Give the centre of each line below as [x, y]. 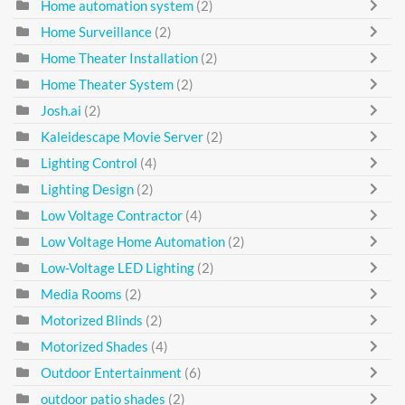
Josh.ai [61, 111]
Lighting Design [87, 189]
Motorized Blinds [92, 320]
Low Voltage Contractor [113, 216]
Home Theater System [107, 85]
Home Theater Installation [119, 58]
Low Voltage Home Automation [134, 242]
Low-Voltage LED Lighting [118, 268]
